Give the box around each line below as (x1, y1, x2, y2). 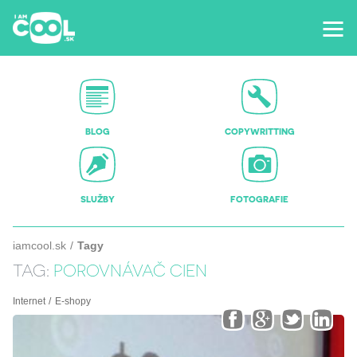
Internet (12, 296, 45, 307)
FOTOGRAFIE (230, 194, 289, 204)
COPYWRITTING (224, 126, 295, 136)
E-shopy (54, 296, 91, 307)
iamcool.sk (12, 239, 66, 252)
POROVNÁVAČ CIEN (53, 260, 207, 280)
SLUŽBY (80, 194, 115, 204)
